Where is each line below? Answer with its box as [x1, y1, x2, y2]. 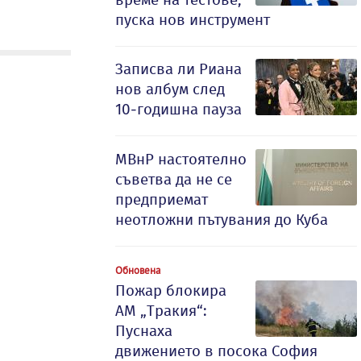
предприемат [115, 190, 208, 209]
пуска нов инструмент [115, 10, 270, 29]
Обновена [115, 263, 160, 276]
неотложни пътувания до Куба [115, 210, 328, 229]
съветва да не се [115, 170, 232, 189]
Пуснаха [115, 322, 172, 340]
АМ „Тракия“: [115, 301, 207, 320]
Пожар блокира [115, 281, 226, 300]
